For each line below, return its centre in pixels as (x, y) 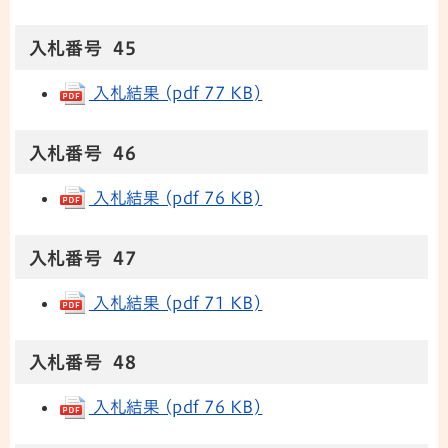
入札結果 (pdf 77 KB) (175, 93)
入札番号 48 (85, 362)
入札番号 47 (88, 257)
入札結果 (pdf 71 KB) (175, 302)
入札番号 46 (82, 153)
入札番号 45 (82, 48)
